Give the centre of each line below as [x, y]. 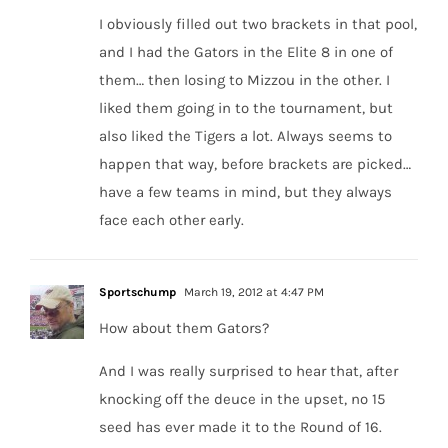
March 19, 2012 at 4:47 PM [252, 292]
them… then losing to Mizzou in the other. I [244, 80]
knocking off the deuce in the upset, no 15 [242, 399]
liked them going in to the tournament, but [246, 108]
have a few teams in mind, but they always [245, 192]
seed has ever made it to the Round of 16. [240, 427]
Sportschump [137, 292]
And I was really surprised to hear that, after [248, 371]
